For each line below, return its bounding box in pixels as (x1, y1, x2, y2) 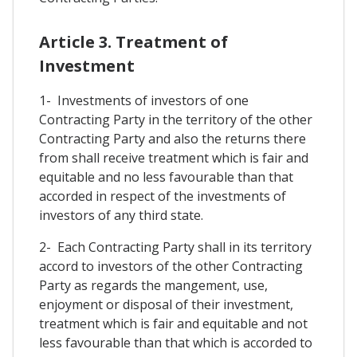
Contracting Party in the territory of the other (39, 111, 312, 129)
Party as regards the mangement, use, (39, 277, 268, 295)
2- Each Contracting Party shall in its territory (39, 238, 312, 257)
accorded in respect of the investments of (39, 187, 286, 206)
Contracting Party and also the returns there (39, 130, 306, 148)
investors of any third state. (39, 206, 203, 225)
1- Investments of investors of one (39, 92, 249, 110)
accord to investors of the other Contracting (39, 257, 303, 276)
